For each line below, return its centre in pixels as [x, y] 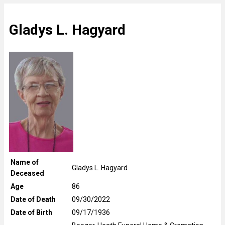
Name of [25, 162]
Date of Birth [31, 212]
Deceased [27, 173]
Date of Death [33, 199]
